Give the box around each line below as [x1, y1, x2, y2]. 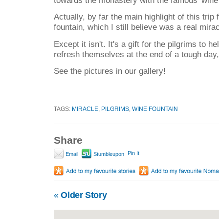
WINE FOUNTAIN [132, 105, 178, 112]
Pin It [128, 150, 139, 156]
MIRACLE [72, 105, 98, 112]
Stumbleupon [92, 151, 124, 157]
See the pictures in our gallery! [54, 66, 166, 76]
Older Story [58, 190, 107, 200]
